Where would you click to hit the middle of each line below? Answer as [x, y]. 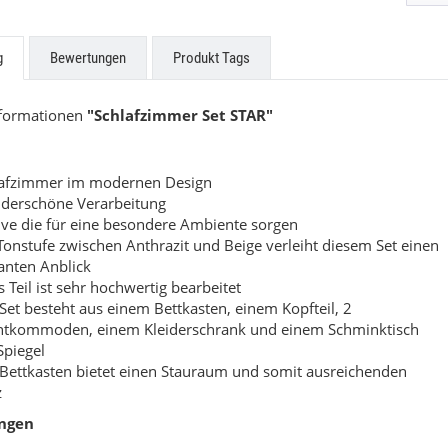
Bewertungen [88, 58]
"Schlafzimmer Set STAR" [180, 115]
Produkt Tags [211, 58]
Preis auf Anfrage [310, 59]
